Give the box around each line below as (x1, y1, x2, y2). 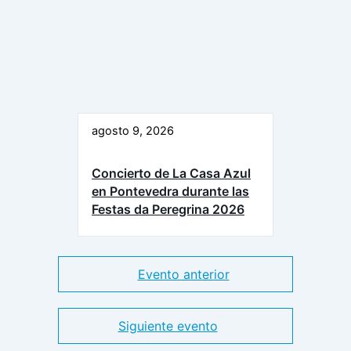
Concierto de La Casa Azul (92, 165, 251, 182)
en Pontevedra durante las (92, 183, 249, 200)
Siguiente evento (118, 318, 218, 335)
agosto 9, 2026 (92, 124, 174, 139)
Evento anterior (137, 266, 230, 283)
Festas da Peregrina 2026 (92, 201, 244, 218)
